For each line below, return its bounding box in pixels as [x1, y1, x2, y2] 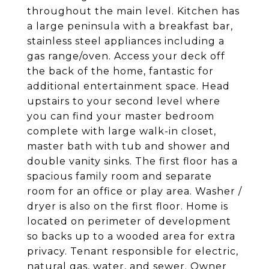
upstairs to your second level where [27, 95, 220, 107]
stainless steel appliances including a [27, 35, 225, 47]
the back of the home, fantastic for [27, 65, 214, 77]
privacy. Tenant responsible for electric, [27, 246, 238, 257]
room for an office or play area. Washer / [27, 186, 242, 197]
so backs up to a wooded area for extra [27, 231, 235, 242]
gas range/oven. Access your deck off [27, 50, 225, 62]
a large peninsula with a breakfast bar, [27, 20, 233, 32]
